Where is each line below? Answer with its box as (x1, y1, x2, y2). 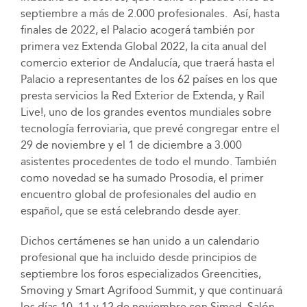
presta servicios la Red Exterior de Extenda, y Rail (20, 89, 265, 103)
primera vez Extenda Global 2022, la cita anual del (20, 40, 267, 53)
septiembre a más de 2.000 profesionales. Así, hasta (20, 7, 280, 21)
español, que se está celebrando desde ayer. (20, 204, 241, 218)
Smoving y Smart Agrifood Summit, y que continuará (20, 284, 282, 297)
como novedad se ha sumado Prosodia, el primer (20, 171, 264, 185)
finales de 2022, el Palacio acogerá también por (20, 23, 255, 37)
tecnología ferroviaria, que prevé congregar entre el (20, 122, 280, 136)
